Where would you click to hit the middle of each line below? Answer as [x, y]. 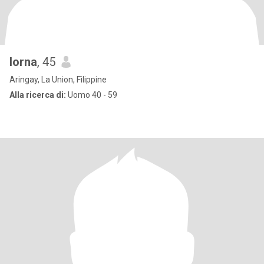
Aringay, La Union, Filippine [58, 80]
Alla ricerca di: [38, 95]
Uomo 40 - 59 [92, 95]
